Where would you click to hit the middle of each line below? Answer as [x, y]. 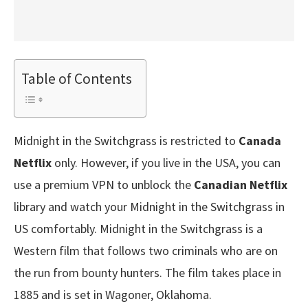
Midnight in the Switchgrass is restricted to [126, 140]
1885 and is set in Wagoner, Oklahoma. [113, 294]
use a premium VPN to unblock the [104, 184]
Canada [260, 140]
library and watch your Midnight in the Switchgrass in [149, 206]
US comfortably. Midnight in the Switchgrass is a [138, 228]
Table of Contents [77, 78]
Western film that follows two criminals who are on [146, 250]
